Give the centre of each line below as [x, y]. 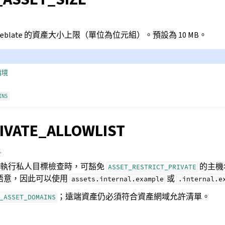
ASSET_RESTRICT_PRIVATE [152, 167]
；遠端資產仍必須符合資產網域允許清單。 [134, 196]
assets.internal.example [117, 179]
